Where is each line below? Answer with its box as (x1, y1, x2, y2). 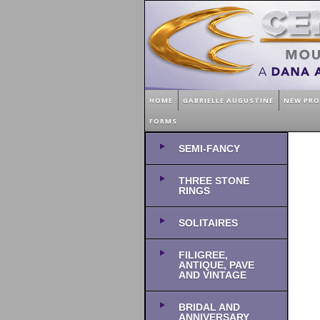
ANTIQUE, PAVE (179, 259, 263, 271)
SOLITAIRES (179, 217, 238, 229)
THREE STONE (179, 175, 249, 186)
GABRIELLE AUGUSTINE (183, 96, 274, 105)
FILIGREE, (179, 249, 228, 261)
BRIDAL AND (179, 301, 240, 313)
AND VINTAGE (179, 269, 246, 281)
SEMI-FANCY (179, 143, 240, 154)
